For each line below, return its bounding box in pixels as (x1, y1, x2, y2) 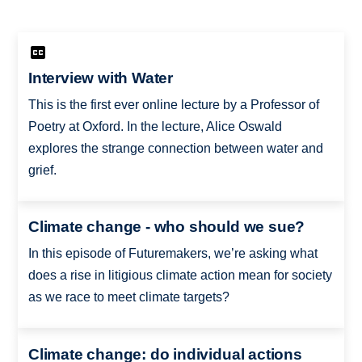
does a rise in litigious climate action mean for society (27, 268, 332, 283)
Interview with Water (27, 69, 174, 86)
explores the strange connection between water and (27, 141, 323, 155)
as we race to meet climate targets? (27, 290, 229, 305)
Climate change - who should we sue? (27, 218, 305, 236)
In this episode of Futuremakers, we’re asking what (27, 246, 318, 261)
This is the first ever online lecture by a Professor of (27, 97, 319, 112)
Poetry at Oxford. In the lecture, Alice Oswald (27, 119, 282, 133)
